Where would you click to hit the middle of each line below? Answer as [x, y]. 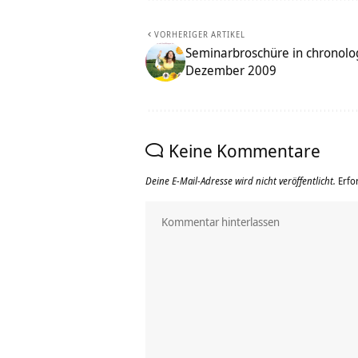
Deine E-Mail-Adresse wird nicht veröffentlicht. [241, 181]
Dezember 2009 [231, 71]
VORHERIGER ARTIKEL [200, 35]
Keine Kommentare [245, 151]
